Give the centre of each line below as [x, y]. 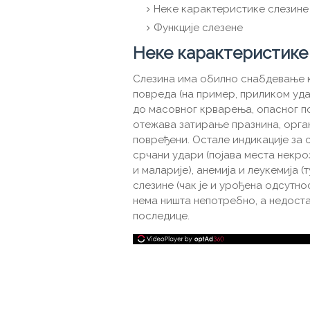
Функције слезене [198, 28]
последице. [161, 216]
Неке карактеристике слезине [231, 9]
